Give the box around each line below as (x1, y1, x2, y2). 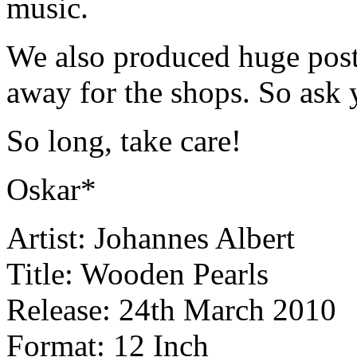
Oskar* (6, 172, 96, 207)
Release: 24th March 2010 (6, 292, 336, 328)
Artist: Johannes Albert (6, 221, 295, 256)
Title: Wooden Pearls (6, 257, 269, 292)
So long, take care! (6, 124, 241, 159)
